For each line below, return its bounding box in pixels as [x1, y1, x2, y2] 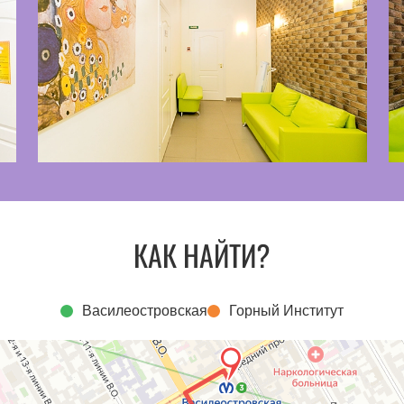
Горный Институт [229, 302, 344, 318]
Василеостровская [82, 302, 207, 318]
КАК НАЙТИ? [133, 233, 271, 276]
